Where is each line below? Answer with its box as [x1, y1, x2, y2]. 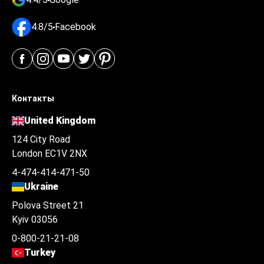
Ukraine [24, 181, 59, 192]
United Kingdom [24, 115, 96, 126]
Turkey [24, 247, 56, 258]
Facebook [55, 21, 96, 32]
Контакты [12, 94, 54, 103]
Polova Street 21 [12, 200, 84, 211]
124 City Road [12, 134, 70, 145]
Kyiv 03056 [12, 214, 58, 225]
